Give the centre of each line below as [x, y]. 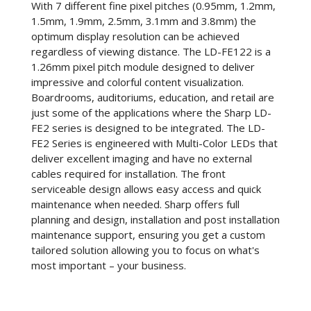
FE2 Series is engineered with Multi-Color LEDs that [154, 143]
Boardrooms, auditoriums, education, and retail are [153, 97]
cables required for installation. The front [128, 173]
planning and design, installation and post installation [155, 219]
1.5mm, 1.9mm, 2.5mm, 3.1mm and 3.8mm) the [144, 20]
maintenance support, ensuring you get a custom [148, 234]
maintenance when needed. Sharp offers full [135, 204]
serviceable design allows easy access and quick [146, 188]
